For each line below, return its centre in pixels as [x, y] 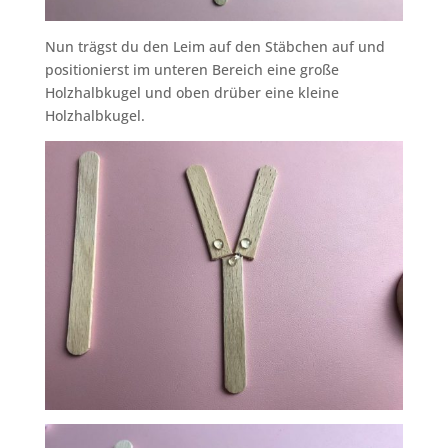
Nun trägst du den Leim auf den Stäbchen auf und [214, 47]
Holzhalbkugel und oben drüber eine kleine [191, 93]
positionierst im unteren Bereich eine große [191, 70]
